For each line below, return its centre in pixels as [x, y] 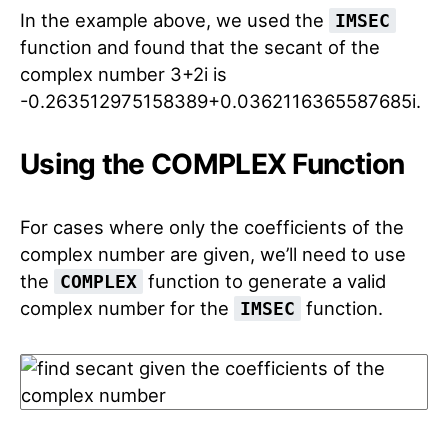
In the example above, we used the [174, 20]
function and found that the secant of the [200, 47]
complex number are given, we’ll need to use [213, 254]
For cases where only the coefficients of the [212, 227]
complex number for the [127, 308]
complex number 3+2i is [123, 74]
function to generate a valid [264, 281]
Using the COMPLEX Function [212, 164]
